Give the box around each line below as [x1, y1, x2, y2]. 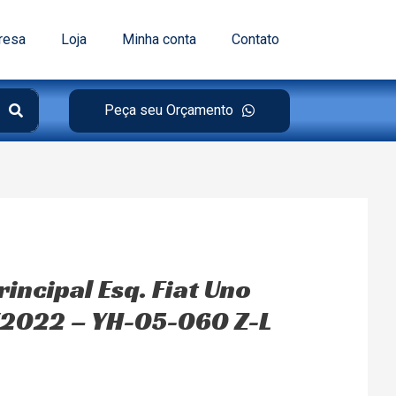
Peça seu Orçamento [104, 101, 234, 118]
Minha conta [121, 31, 196, 48]
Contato [231, 31, 279, 48]
